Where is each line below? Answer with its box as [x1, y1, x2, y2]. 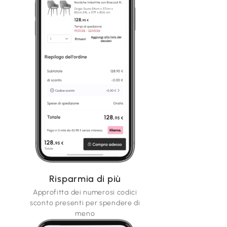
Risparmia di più [49, 173, 121, 185]
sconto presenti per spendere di [30, 199, 140, 208]
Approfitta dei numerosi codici [32, 188, 137, 197]
